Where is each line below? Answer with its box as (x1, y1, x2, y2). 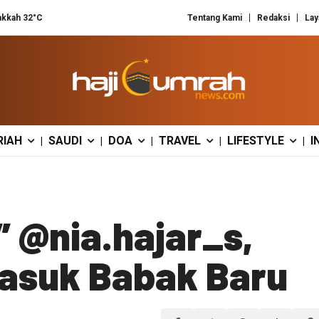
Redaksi (257, 12, 290, 23)
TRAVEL (159, 134, 201, 147)
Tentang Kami (187, 12, 242, 23)
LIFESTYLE (227, 134, 284, 147)
